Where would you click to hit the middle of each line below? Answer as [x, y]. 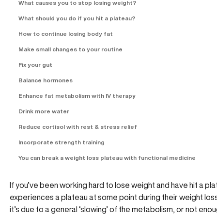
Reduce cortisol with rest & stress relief [78, 127]
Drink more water [44, 111]
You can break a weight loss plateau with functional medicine [107, 158]
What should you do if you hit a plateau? [77, 18]
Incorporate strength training [62, 142]
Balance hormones [46, 80]
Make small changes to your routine [70, 49]
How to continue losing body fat [66, 34]
